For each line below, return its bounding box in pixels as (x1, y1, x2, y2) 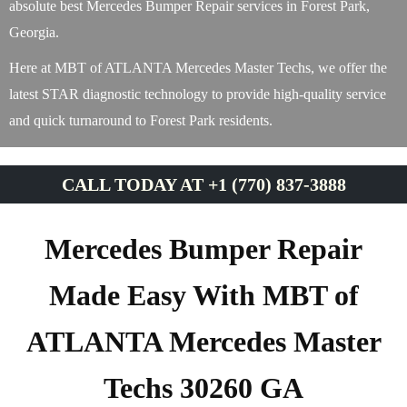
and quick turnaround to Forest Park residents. (9, 113, 273, 128)
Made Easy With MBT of (48, 279, 359, 312)
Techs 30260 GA (104, 372, 303, 404)
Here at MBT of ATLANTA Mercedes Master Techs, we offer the (9, 60, 387, 75)
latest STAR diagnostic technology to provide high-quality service (9, 86, 386, 102)
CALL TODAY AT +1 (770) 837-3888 (61, 174, 346, 194)
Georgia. (9, 25, 59, 40)
